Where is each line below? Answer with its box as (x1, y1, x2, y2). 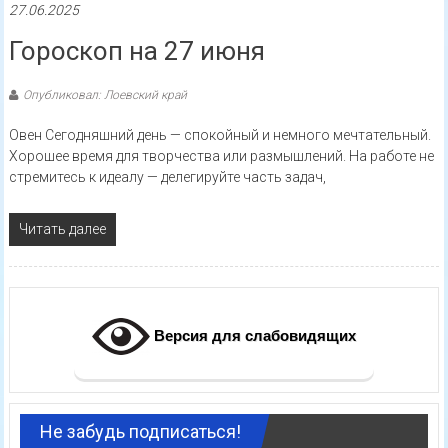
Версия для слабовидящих (150, 327, 356, 345)
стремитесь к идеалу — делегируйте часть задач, (8, 169, 326, 186)
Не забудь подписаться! (39, 421, 241, 443)
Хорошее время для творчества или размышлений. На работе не (8, 148, 434, 165)
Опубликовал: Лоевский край (22, 88, 187, 103)
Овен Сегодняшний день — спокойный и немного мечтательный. (8, 127, 431, 144)
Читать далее (18, 221, 106, 238)
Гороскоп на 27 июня (8, 36, 265, 67)
